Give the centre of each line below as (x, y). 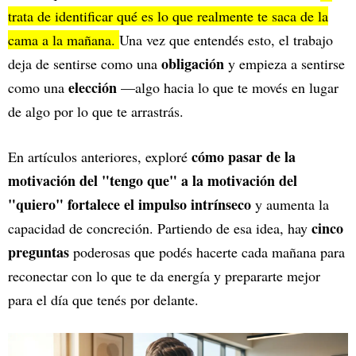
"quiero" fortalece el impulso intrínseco (130, 205)
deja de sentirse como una (85, 64)
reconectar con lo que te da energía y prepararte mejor (164, 276)
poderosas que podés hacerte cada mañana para (207, 252)
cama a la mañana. (64, 40)
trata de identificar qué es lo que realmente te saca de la (168, 16)
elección (95, 88)
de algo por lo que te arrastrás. (98, 112)
